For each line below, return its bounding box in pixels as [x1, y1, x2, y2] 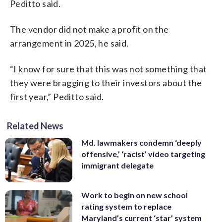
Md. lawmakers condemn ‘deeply [81, 137, 202, 147]
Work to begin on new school [81, 190, 188, 200]
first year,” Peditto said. [10, 91, 104, 102]
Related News [7, 120, 63, 131]
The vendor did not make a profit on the [10, 23, 169, 35]
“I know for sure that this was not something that [10, 63, 207, 74]
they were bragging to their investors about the [10, 77, 202, 88]
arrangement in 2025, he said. [10, 37, 129, 49]
